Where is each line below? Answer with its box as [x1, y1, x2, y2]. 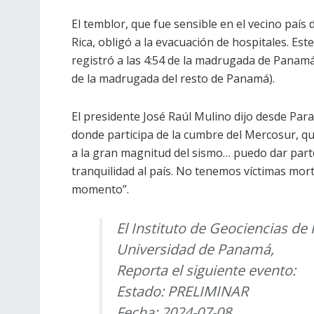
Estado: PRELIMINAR [116, 281, 248, 301]
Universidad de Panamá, [116, 239, 274, 259]
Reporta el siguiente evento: [116, 260, 296, 280]
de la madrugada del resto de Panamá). [71, 70, 275, 86]
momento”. [71, 181, 129, 197]
